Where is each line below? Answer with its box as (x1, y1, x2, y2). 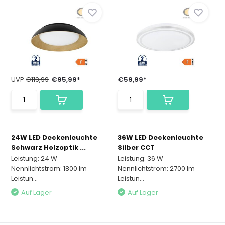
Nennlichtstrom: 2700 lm (118, 164, 195, 173)
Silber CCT (118, 143, 155, 152)
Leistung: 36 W (118, 154, 163, 163)
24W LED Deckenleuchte (11, 133, 98, 142)
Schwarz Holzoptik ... (11, 143, 86, 152)
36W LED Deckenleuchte (118, 133, 203, 142)
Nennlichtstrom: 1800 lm (11, 164, 87, 173)
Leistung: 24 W (11, 154, 58, 163)
